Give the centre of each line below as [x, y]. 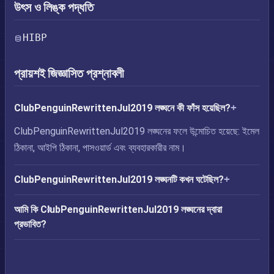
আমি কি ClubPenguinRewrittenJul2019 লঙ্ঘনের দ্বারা [118, 209]
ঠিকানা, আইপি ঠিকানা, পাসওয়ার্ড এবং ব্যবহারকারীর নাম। [100, 148]
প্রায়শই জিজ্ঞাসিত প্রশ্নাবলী [69, 73]
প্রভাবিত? [30, 224]
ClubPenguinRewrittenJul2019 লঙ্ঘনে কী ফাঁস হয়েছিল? [122, 108]
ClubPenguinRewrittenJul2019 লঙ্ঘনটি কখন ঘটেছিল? [119, 180]
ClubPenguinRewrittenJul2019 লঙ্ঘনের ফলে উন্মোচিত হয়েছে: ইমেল [137, 131]
